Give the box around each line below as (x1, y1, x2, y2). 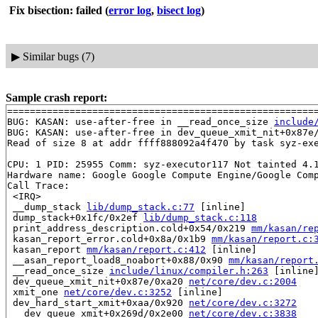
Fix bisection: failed (9, 4, 102, 16)
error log (109, 4, 151, 16)
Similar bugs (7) (22, 50, 94, 62)
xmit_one (7, 287, 64, 298)
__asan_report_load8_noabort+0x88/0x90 (7, 255, 229, 266)
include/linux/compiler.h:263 (109, 265, 268, 277)
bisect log (157, 4, 201, 16)
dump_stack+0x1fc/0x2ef (7, 212, 143, 224)
